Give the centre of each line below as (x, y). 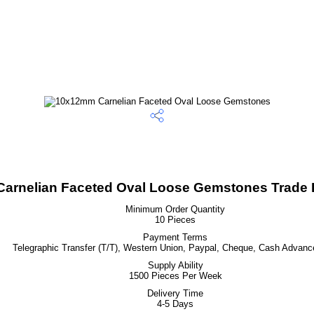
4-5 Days (175, 304)
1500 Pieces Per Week (175, 276)
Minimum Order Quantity (175, 209)
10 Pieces (175, 220)
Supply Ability (175, 265)
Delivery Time (175, 293)
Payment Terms (175, 237)
